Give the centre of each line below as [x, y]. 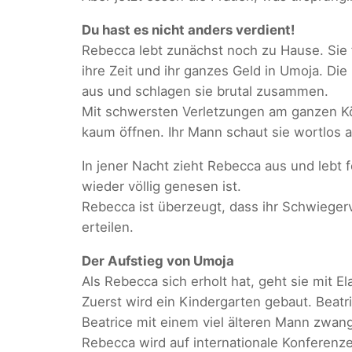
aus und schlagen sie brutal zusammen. [205, 92]
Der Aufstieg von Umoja [158, 260]
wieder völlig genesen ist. [161, 186]
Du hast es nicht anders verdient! [188, 30]
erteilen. [108, 227]
